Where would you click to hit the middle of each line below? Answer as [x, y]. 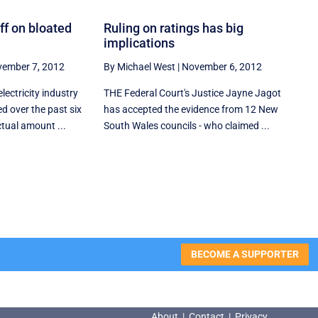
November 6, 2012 [222, 66]
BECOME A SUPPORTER [245, 254]
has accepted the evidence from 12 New [191, 109]
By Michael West [140, 66]
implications [139, 43]
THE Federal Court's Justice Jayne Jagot [193, 93]
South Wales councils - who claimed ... [187, 125]
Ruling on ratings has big [174, 28]
